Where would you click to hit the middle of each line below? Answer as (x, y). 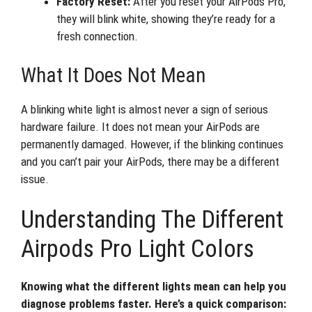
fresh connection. (97, 36)
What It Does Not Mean (113, 75)
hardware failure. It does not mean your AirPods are (140, 126)
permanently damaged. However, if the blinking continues (152, 144)
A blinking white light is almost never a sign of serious (145, 109)
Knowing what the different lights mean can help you (154, 286)
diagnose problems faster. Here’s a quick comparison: (154, 304)
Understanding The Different (152, 220)
